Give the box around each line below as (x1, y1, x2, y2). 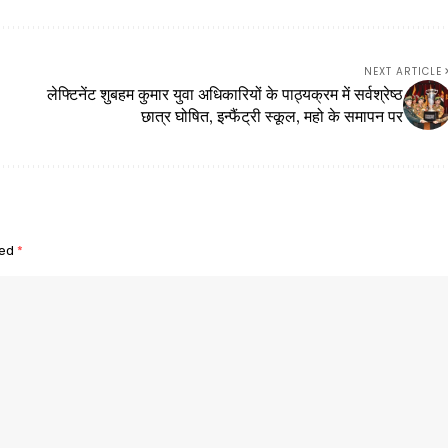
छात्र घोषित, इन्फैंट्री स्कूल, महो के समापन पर (140, 106, 403, 127)
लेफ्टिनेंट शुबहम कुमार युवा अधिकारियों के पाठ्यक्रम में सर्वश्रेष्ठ (46, 84, 403, 105)
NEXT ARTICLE (363, 64, 442, 80)
